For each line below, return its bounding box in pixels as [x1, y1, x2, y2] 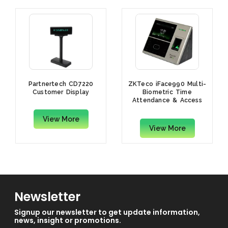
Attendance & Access [132, 97, 202, 104]
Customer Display [32, 89, 90, 96]
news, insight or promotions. [14, 215, 121, 225]
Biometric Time [142, 89, 192, 96]
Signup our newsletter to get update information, [14, 207, 200, 217]
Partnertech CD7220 [28, 80, 94, 88]
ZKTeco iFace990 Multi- [128, 80, 207, 88]
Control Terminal [140, 105, 194, 112]
